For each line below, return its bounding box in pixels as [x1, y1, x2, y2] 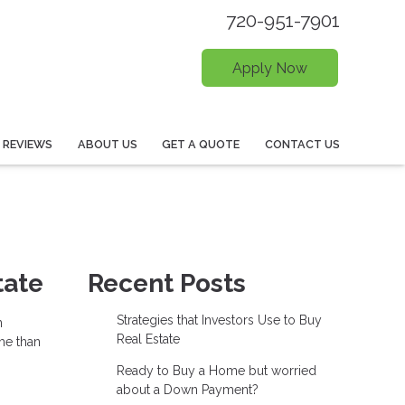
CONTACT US [265, 137, 340, 151]
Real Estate [116, 331, 180, 346]
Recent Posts [88, 268, 246, 298]
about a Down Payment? [116, 381, 259, 397]
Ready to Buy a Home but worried [116, 363, 316, 378]
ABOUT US [77, 137, 137, 151]
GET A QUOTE [162, 137, 240, 151]
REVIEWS [2, 137, 52, 151]
